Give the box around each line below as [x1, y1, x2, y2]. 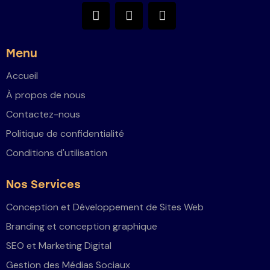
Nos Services [6, 177, 81, 191]
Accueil [6, 69, 38, 83]
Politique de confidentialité [6, 127, 124, 140]
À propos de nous [6, 89, 86, 102]
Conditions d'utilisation [6, 146, 107, 160]
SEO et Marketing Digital [6, 239, 111, 253]
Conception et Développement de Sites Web [6, 201, 204, 214]
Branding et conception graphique [6, 220, 157, 233]
